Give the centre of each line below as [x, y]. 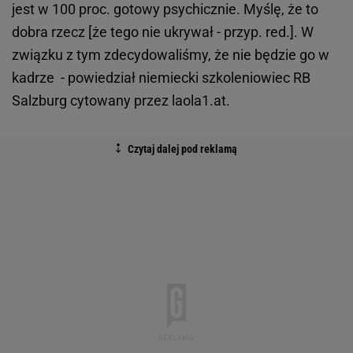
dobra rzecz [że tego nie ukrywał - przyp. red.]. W [163, 32]
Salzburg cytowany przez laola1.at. [121, 101]
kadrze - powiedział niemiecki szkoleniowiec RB [161, 78]
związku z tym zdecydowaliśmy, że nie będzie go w [171, 55]
